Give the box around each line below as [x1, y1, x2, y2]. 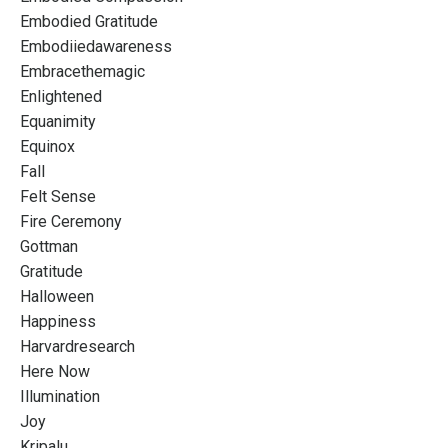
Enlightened [20, 86, 102, 106]
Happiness [20, 311, 96, 331]
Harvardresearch [20, 336, 135, 356]
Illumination [20, 386, 100, 406]
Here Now [20, 361, 90, 381]
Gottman [20, 236, 78, 256]
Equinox [20, 136, 75, 156]
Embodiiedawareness [20, 36, 172, 56]
